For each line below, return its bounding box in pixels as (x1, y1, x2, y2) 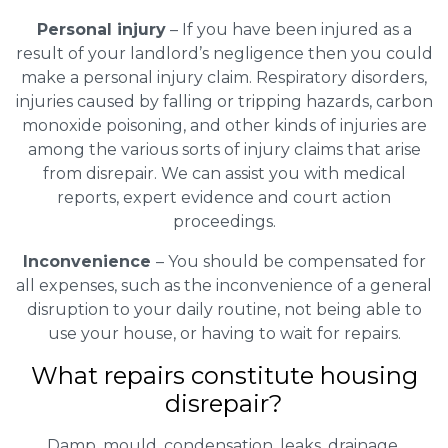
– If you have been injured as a (165, 19, 412, 39)
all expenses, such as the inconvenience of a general (16, 275, 432, 295)
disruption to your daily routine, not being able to (26, 299, 422, 319)
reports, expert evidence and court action (57, 187, 391, 207)
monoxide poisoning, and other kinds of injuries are (21, 115, 427, 135)
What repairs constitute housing (30, 360, 418, 390)
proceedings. (172, 211, 276, 231)
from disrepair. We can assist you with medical (42, 163, 406, 183)
